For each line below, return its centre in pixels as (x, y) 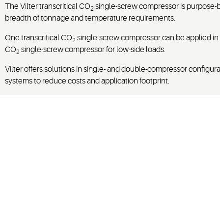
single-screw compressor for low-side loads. (93, 50)
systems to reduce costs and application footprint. (87, 81)
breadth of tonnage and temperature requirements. (90, 18)
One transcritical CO (39, 38)
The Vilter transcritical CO (48, 7)
